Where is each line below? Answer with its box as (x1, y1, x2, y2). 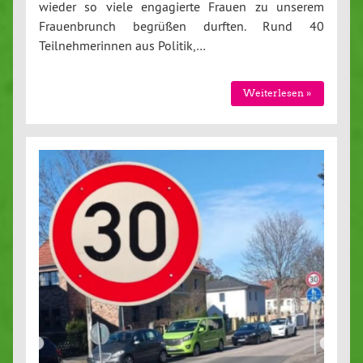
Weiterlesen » (243, 87, 312, 100)
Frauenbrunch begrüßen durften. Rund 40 (39, 18, 324, 35)
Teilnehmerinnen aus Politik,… (39, 37, 206, 54)
